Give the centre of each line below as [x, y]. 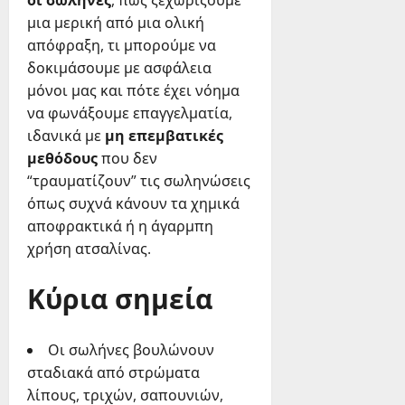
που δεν [127, 159]
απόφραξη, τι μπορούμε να [122, 46]
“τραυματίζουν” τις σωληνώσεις [139, 181]
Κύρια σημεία [120, 297]
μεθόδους [62, 159]
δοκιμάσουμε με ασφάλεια [119, 68]
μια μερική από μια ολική [116, 23]
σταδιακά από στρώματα [113, 373]
